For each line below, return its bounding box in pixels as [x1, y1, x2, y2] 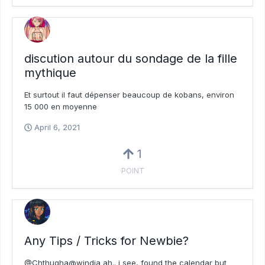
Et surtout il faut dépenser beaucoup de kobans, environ [24, 90, 234, 100]
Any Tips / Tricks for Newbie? [24, 234, 189, 248]
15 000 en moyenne [24, 102, 97, 112]
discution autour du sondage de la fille [24, 51, 237, 66]
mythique [24, 66, 76, 80]
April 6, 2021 [34, 122, 80, 132]
